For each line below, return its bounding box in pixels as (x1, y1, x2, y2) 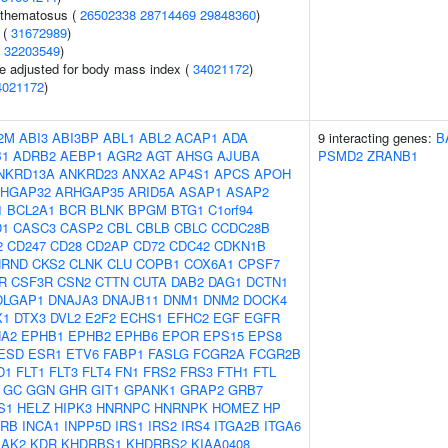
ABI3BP (52, 128, 99, 147)
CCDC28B (211, 218, 270, 237)
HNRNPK (154, 398, 208, 417)
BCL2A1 (7, 200, 55, 219)
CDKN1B (214, 236, 266, 255)
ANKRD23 (59, 164, 118, 183)
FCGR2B (249, 344, 301, 363)
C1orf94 (208, 200, 253, 219)
